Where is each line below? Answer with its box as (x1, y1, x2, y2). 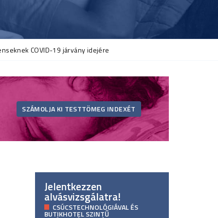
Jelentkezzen (44, 179, 102, 195)
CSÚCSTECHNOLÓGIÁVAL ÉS (53, 201, 139, 212)
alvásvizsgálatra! (44, 189, 121, 205)
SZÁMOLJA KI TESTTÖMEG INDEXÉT (22, 103, 136, 114)
